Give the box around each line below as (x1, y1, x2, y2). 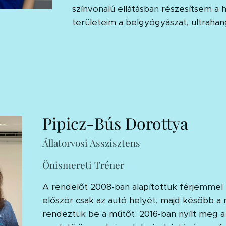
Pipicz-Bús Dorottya (42, 111, 188, 134)
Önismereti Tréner (42, 158, 124, 172)
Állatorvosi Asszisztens (42, 136, 140, 149)
